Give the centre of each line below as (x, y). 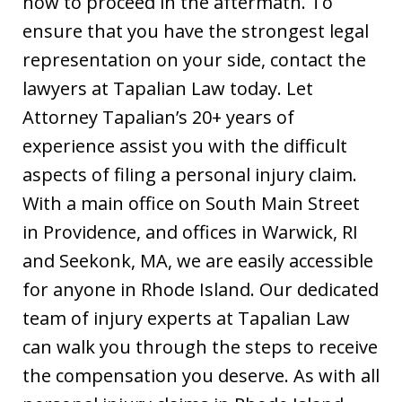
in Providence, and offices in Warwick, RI (190, 232)
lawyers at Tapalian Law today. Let (168, 88)
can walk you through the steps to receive (200, 346)
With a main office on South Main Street (191, 203)
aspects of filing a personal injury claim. (190, 174)
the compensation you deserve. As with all (201, 375)
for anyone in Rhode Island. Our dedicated (201, 289)
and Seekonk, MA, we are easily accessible (198, 260)
